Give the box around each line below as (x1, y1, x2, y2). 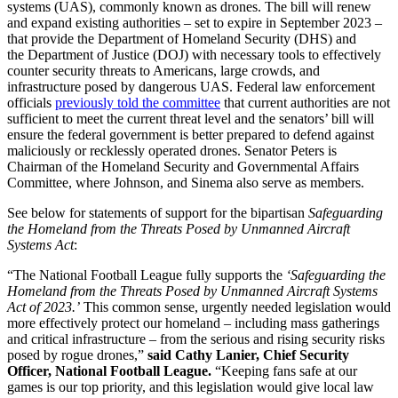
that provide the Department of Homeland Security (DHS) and (7, 31, 356, 47)
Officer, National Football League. (7, 363, 211, 379)
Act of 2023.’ (7, 299, 80, 315)
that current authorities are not (220, 95, 390, 111)
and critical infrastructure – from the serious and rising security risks (7, 331, 385, 347)
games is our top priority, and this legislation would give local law (7, 379, 374, 395)
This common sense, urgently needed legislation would (80, 299, 391, 315)
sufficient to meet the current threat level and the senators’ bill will (7, 111, 374, 127)
